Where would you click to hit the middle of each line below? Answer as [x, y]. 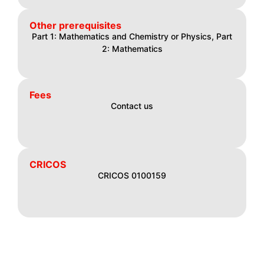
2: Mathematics [132, 49]
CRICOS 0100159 [132, 176]
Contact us [132, 106]
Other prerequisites [75, 26]
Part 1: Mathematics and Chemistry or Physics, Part [132, 37]
